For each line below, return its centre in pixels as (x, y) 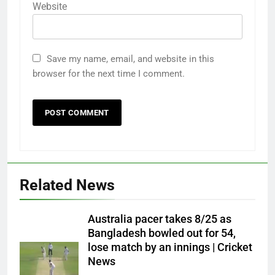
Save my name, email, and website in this (130, 59)
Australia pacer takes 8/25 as (160, 219)
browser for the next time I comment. (109, 74)
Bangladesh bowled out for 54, (162, 234)
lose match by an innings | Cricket (170, 248)
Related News (67, 185)
